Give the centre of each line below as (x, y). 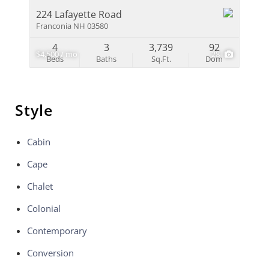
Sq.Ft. (161, 59)
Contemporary (57, 231)
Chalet (40, 186)
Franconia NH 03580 (72, 26)
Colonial (44, 208)
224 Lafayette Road (79, 14)
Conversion (50, 253)
